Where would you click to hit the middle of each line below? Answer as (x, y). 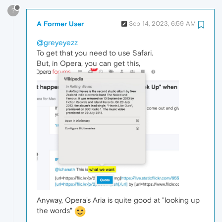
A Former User (60, 24)
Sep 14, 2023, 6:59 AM (162, 24)
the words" (55, 210)
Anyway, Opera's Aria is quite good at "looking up (118, 200)
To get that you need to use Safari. (95, 53)
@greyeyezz (57, 43)
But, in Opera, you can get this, (88, 63)
